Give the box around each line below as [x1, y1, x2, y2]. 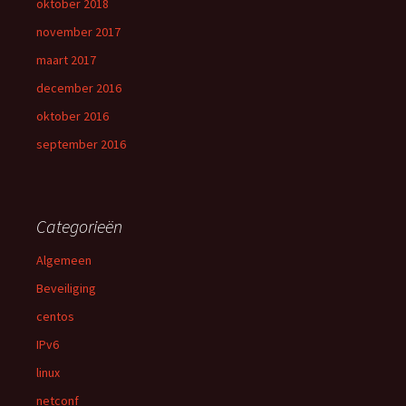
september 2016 [36, 136, 126, 152]
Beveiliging [36, 280, 96, 296]
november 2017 [36, 24, 121, 40]
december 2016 [36, 80, 121, 96]
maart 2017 [36, 52, 96, 68]
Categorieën [36, 215, 122, 237]
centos [36, 308, 74, 324]
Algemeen [36, 252, 92, 268]
